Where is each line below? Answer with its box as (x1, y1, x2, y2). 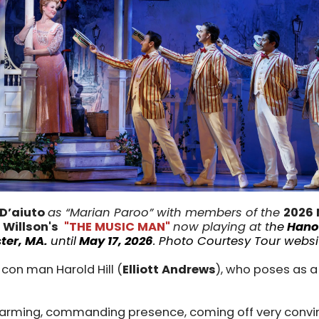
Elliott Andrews (122, 261, 216, 278)
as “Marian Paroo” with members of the (48, 204, 283, 221)
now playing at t (173, 219, 269, 236)
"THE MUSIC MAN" (64, 219, 170, 236)
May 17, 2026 (79, 233, 153, 250)
